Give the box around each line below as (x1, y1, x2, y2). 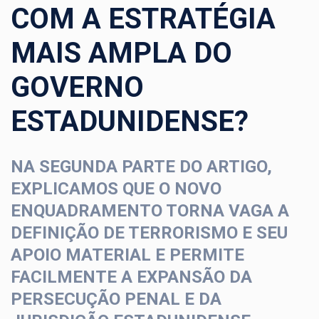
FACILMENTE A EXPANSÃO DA (11, 267, 252, 288)
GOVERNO (11, 70, 144, 105)
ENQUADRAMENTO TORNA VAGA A (11, 201, 289, 221)
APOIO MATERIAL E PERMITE (11, 245, 244, 266)
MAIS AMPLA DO (11, 36, 232, 70)
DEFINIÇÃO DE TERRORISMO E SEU (11, 223, 288, 244)
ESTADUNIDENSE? (11, 105, 249, 139)
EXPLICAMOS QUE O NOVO (11, 179, 221, 199)
